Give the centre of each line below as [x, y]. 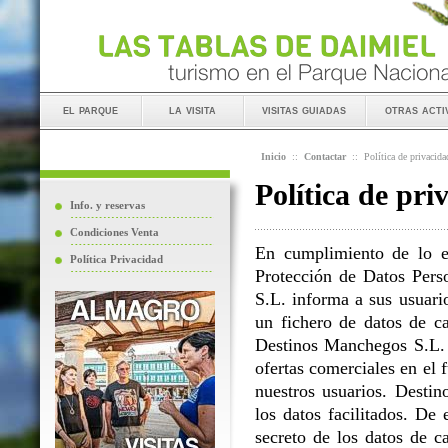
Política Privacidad [116, 259]
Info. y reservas [107, 205]
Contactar [325, 156]
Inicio [273, 156]
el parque [90, 109]
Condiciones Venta [114, 232]
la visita [192, 109]
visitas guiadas [304, 109]
